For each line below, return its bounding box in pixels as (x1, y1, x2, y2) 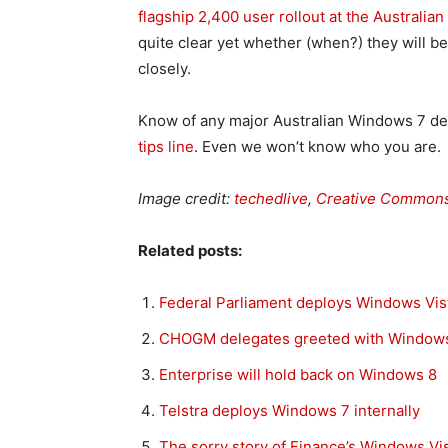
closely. (138, 59, 191, 78)
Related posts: (138, 241, 242, 260)
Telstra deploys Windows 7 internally (159, 401, 420, 420)
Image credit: (138, 189, 234, 208)
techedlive (234, 189, 308, 208)
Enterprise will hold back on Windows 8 (159, 365, 437, 384)
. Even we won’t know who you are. (194, 137, 441, 156)
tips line (138, 137, 194, 156)
